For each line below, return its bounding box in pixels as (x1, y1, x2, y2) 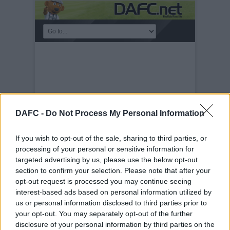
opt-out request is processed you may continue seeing (15, 177, 191, 185)
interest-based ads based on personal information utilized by (15, 187, 212, 196)
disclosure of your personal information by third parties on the (15, 220, 215, 228)
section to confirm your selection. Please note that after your (15, 166, 210, 175)
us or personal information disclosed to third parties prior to (15, 198, 207, 207)
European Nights (64, 204, 113, 215)
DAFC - (15, 108, 46, 118)
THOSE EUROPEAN (56, 169, 151, 184)
